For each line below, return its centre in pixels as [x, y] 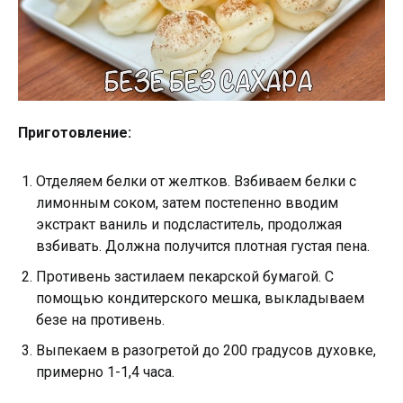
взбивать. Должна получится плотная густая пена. [203, 246]
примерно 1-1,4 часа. [105, 372]
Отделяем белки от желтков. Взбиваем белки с [196, 181]
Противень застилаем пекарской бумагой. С [185, 277]
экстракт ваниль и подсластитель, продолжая [189, 224]
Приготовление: [75, 133]
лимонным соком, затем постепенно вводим [187, 203]
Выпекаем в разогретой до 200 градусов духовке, [206, 350]
